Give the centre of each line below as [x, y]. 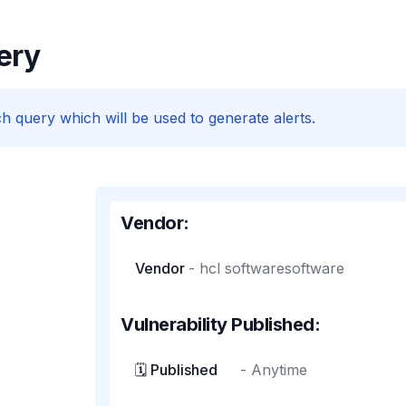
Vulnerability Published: [221, 324]
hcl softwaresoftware [272, 268]
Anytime [280, 370]
